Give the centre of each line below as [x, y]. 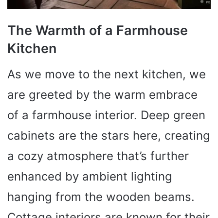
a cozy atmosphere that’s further [98, 156]
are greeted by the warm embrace [102, 94]
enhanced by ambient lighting [90, 176]
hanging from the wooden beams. [101, 197]
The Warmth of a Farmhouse [98, 31]
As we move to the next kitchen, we [107, 74]
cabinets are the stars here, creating [109, 135]
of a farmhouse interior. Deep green [106, 115]
